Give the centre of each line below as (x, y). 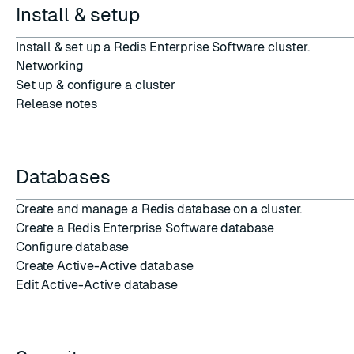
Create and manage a (79, 209)
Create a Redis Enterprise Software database (145, 228)
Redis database (186, 209)
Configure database (73, 247)
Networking (50, 66)
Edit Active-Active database (97, 285)
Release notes (56, 104)
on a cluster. (266, 209)
